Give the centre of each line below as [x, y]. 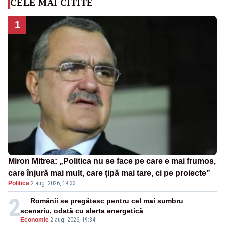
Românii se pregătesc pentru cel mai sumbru [107, 201]
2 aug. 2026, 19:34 [73, 220]
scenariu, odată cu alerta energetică [82, 211]
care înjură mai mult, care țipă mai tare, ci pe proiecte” [109, 173]
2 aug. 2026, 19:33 [53, 183]
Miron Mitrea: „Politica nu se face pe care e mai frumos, [112, 161]
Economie [34, 220]
